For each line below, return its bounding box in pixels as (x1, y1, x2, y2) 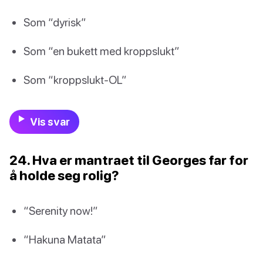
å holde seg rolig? (9, 167, 119, 183)
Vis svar (29, 115, 70, 128)
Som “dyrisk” (23, 15, 86, 29)
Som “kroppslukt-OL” (23, 73, 127, 87)
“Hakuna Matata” (23, 232, 106, 246)
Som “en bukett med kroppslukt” (23, 44, 180, 58)
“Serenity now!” (23, 203, 98, 217)
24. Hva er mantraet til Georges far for (9, 151, 248, 168)
